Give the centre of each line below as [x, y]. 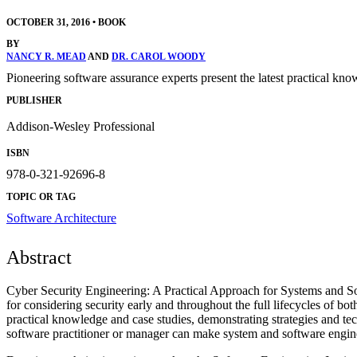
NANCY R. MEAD [46, 56]
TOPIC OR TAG [41, 197]
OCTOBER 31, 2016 [48, 22]
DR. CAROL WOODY [159, 56]
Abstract [39, 258]
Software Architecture [61, 218]
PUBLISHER [34, 101]
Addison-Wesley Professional [80, 127]
